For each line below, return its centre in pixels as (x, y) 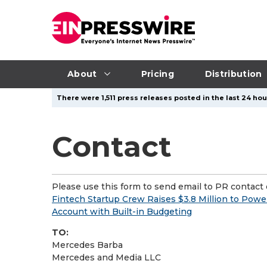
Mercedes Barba (87, 245)
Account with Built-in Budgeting (122, 212)
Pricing (157, 74)
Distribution (233, 74)
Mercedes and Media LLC (106, 257)
